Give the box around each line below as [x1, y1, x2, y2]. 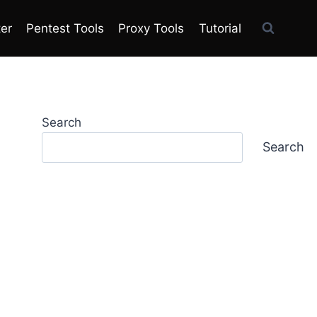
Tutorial [198, 21, 241, 35]
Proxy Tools [118, 21, 185, 35]
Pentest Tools [26, 21, 105, 35]
